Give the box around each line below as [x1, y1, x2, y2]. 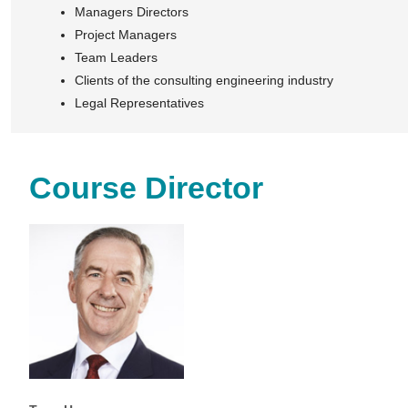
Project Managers [75, 26, 177, 42]
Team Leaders [75, 49, 158, 65]
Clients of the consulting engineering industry [75, 72, 333, 87]
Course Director [29, 169, 263, 205]
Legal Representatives [75, 95, 204, 110]
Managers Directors [75, 4, 189, 19]
